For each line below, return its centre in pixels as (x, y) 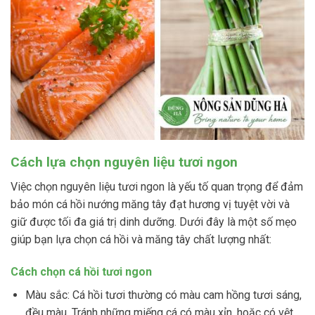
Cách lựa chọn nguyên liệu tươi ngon (124, 162)
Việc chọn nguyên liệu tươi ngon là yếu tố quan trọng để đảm (157, 186)
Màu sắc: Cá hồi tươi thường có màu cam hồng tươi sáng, (163, 295)
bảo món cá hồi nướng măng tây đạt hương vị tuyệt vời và (150, 204)
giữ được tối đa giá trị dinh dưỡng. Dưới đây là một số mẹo (154, 221)
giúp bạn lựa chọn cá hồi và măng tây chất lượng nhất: (141, 239)
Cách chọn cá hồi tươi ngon (81, 271)
